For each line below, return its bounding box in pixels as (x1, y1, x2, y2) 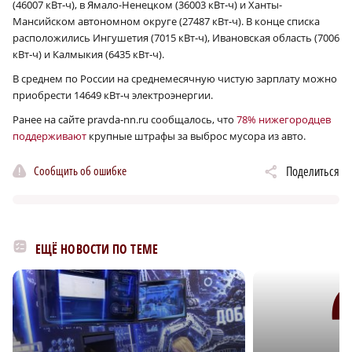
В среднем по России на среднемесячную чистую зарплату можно (13, 71, 337, 86)
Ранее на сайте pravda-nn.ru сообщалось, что (13, 112, 236, 127)
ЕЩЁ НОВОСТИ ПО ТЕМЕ (35, 240, 158, 258)
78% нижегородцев (236, 112, 331, 127)
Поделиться (286, 163, 339, 181)
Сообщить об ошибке (34, 162, 126, 178)
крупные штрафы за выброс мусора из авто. (86, 129, 306, 144)
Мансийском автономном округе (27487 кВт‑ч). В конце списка (13, 14, 320, 29)
